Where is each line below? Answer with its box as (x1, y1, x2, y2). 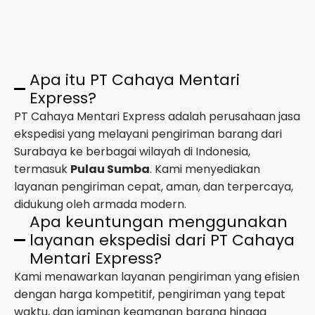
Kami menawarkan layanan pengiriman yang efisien (14, 268, 300, 285)
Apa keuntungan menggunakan (30, 210, 288, 233)
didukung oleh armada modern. (14, 195, 186, 212)
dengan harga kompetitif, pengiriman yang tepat (14, 285, 285, 302)
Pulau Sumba (70, 160, 150, 177)
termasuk (14, 160, 70, 177)
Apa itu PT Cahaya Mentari (30, 68, 240, 91)
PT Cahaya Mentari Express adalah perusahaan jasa (14, 108, 300, 124)
